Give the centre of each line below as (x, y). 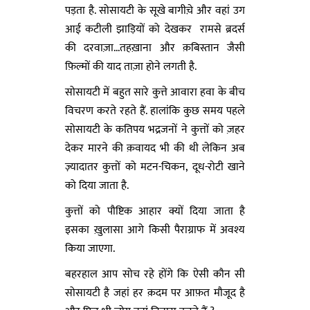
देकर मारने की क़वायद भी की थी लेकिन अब (155, 148)
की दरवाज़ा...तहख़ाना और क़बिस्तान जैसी (155, 48)
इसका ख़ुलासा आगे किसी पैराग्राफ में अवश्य (155, 230)
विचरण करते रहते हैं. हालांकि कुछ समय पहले (155, 111)
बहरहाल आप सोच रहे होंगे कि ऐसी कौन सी (155, 274)
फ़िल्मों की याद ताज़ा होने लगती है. (131, 66)
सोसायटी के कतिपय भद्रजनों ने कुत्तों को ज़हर (155, 129)
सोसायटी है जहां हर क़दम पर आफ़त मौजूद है (155, 293)
